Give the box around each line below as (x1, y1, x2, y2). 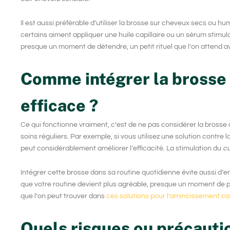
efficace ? (21, 95, 98, 115)
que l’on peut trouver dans (21, 193, 106, 200)
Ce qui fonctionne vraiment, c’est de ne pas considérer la (21, 121, 205, 128)
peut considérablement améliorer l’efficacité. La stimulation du (21, 144, 223, 152)
